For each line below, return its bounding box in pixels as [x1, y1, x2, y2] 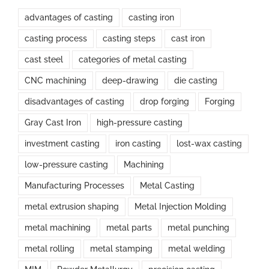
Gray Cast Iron [25, 118, 81, 128]
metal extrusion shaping [25, 202, 119, 212]
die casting [174, 76, 217, 86]
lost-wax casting [177, 139, 242, 149]
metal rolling [25, 244, 74, 254]
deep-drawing [102, 76, 159, 86]
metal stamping [90, 244, 153, 254]
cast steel [25, 55, 63, 65]
